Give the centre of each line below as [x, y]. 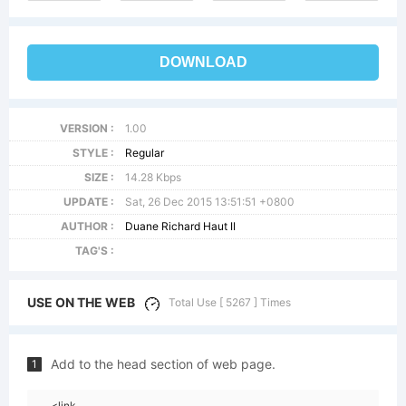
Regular [145, 153]
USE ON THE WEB [81, 302]
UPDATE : [88, 202]
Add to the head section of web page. [163, 364]
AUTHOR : [87, 226]
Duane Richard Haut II [181, 226]
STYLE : [93, 153]
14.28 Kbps [154, 177]
